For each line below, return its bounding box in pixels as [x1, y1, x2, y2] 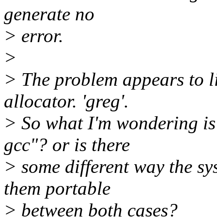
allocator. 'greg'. [4, 91, 129, 112]
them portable [4, 178, 110, 199]
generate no [4, 3, 94, 25]
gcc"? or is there [4, 134, 130, 155]
